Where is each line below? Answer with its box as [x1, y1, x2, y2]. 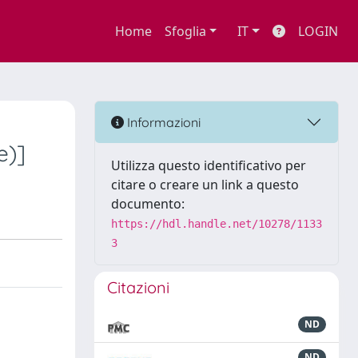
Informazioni [124, 113, 201, 130]
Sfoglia [164, 22, 206, 40]
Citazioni [107, 277, 169, 297]
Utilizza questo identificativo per [111, 157, 306, 174]
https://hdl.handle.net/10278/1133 [111, 217, 322, 230]
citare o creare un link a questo [111, 176, 299, 193]
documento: [111, 195, 185, 213]
